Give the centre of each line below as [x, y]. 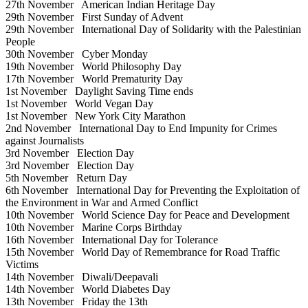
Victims [22, 265]
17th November [40, 79]
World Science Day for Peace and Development [181, 215]
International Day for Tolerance [146, 240]
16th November [40, 240]
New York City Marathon [126, 116]
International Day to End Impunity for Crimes [174, 129]
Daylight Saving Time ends [130, 91]
